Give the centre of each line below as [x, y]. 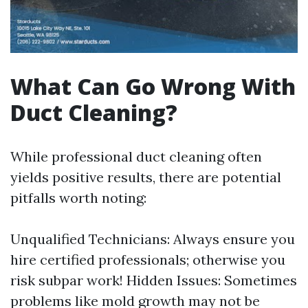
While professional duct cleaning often [136, 157]
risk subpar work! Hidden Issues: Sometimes [154, 280]
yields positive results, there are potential [146, 177]
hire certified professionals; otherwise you [148, 260]
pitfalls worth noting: [78, 198]
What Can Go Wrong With [153, 87]
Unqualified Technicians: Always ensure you [153, 239]
